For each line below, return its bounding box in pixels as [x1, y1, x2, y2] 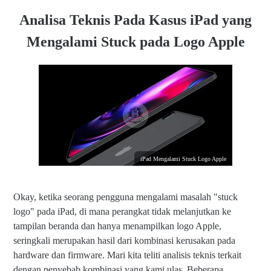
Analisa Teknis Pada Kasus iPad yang [19, 11, 252, 28]
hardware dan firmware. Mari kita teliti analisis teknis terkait [13, 249, 241, 260]
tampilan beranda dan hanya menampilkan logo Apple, [13, 220, 221, 231]
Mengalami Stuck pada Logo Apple [26, 33, 245, 50]
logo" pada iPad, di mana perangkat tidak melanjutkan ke [13, 206, 231, 217]
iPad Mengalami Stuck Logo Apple [140, 155, 226, 162]
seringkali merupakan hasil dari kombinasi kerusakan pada [13, 235, 235, 246]
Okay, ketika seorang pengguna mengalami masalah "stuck [13, 191, 238, 202]
